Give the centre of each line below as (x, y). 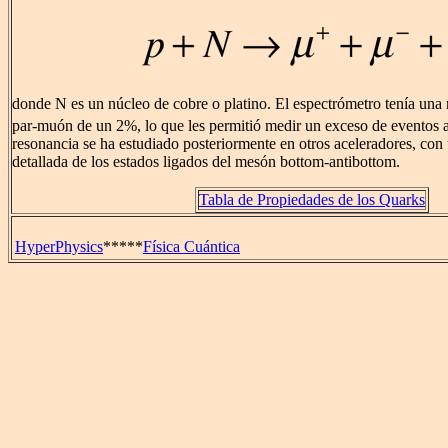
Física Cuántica (191, 246)
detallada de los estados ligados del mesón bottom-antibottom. (206, 162)
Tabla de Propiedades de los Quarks (312, 200)
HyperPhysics (59, 246)
